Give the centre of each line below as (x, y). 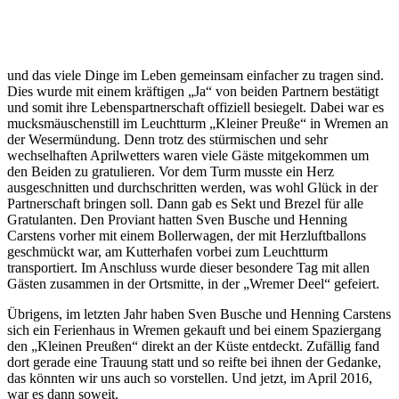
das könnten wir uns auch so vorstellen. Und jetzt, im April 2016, (190, 378)
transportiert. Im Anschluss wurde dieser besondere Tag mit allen (188, 267)
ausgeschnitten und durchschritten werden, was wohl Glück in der (192, 187)
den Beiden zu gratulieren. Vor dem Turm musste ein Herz (171, 171)
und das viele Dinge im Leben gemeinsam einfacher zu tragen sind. (195, 75)
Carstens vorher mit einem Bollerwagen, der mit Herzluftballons (187, 235)
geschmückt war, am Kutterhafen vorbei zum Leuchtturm (167, 251)
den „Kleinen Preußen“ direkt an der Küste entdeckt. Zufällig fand (193, 346)
